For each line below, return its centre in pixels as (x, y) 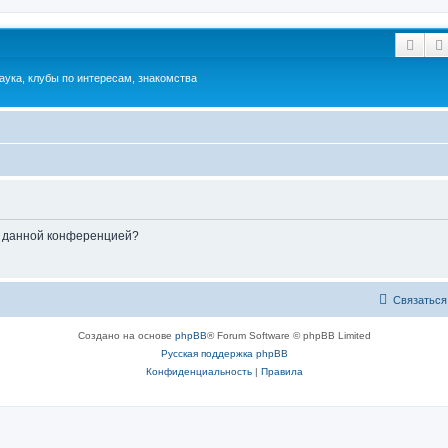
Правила (281, 371)
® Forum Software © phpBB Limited (288, 335)
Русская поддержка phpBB (224, 353)
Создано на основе (126, 335)
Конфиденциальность (198, 371)
